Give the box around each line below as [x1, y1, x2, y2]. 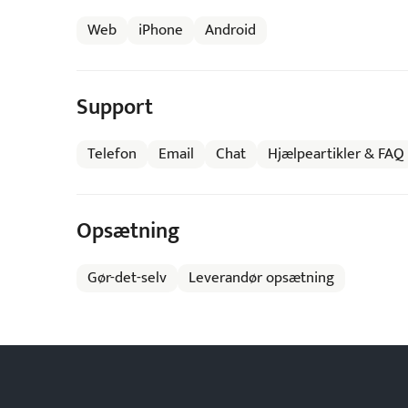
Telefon [87, 141, 137, 167]
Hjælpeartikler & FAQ [267, 141, 404, 167]
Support [76, 89, 153, 126]
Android [204, 17, 256, 43]
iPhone [138, 17, 183, 43]
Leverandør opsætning [188, 265, 334, 291]
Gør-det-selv [87, 265, 167, 291]
